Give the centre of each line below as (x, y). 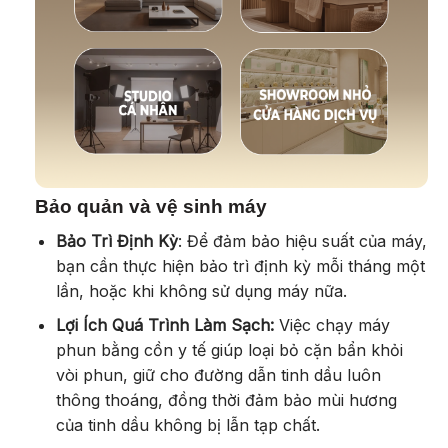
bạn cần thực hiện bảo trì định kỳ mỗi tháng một (240, 265)
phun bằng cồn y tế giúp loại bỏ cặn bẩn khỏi (229, 350)
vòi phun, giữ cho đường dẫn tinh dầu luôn (218, 375)
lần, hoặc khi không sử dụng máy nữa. (201, 290)
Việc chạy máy (331, 325)
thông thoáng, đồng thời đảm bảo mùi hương (226, 400)
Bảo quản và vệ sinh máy (150, 207)
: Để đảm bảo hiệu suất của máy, (302, 240)
